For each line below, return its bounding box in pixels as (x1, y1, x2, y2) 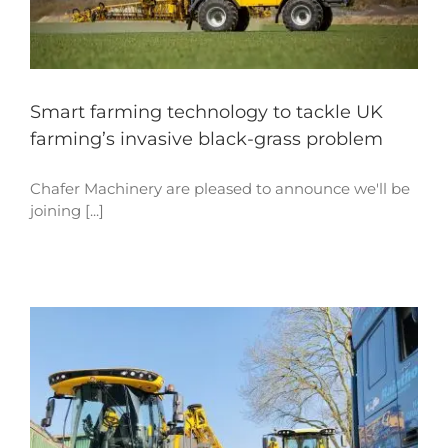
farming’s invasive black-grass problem (30, 127, 383, 150)
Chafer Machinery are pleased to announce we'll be (30, 178, 410, 198)
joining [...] (30, 200, 104, 220)
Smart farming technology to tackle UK (30, 100, 383, 123)
